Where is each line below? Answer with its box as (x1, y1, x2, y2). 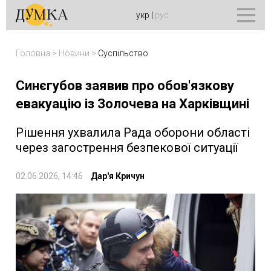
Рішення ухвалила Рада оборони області (16, 125, 250, 140)
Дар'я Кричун (91, 171, 145, 181)
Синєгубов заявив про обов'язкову (16, 78, 234, 93)
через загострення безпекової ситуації (16, 140, 238, 155)
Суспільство (98, 48, 148, 58)
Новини (59, 48, 90, 58)
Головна (16, 48, 50, 58)
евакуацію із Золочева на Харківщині (16, 96, 249, 111)
